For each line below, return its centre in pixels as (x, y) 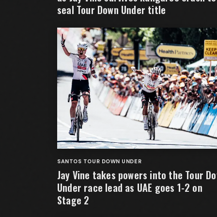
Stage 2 (73, 200)
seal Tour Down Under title (112, 10)
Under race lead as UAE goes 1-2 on (130, 187)
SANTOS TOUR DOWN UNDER (100, 161)
